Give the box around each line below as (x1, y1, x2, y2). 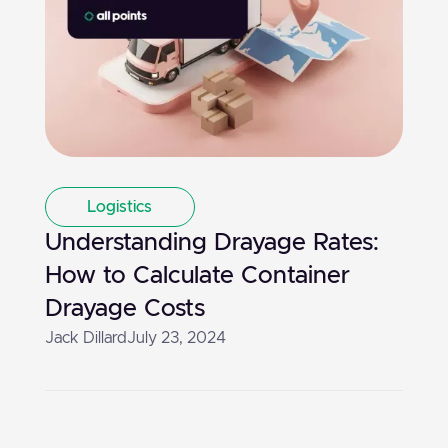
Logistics (87, 198, 153, 215)
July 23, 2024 (126, 329, 226, 346)
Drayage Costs (44, 296, 205, 321)
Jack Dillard (44, 329, 127, 346)
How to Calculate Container (44, 263, 350, 288)
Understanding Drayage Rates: (44, 230, 379, 255)
